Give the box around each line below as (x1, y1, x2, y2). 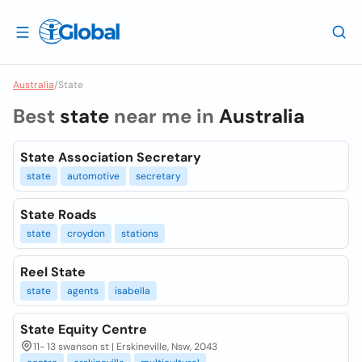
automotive (67, 170, 120, 183)
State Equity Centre (20, 321, 147, 338)
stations (121, 227, 158, 240)
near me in (109, 103, 219, 128)
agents (67, 284, 99, 297)
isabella (115, 284, 150, 297)
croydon (67, 227, 105, 240)
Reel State (20, 263, 86, 280)
